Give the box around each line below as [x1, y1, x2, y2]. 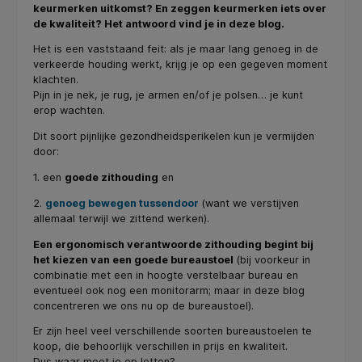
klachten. [33, 74, 78, 86]
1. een [33, 171, 65, 184]
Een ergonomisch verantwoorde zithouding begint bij [33, 238, 314, 250]
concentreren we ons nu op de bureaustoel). [33, 299, 254, 312]
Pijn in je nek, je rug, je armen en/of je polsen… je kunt [33, 89, 303, 102]
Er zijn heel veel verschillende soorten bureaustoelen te [33, 325, 312, 338]
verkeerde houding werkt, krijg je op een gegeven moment [33, 58, 327, 71]
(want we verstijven [199, 196, 299, 209]
